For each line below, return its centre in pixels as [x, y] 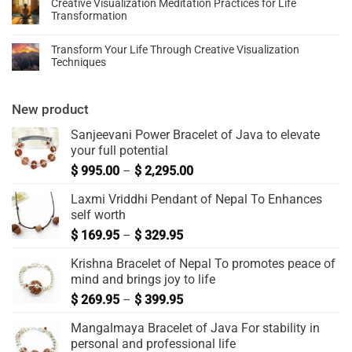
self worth [98, 215]
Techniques [79, 62]
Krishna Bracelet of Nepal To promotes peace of [203, 264]
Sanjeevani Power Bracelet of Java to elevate [195, 135]
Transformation [89, 16]
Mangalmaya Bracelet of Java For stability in [195, 328]
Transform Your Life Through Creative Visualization [175, 50]
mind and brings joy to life [143, 280]
